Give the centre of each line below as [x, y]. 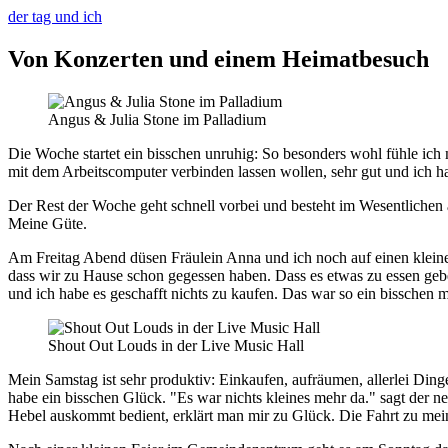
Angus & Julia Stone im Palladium [157, 119]
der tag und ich [55, 16]
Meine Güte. [47, 223]
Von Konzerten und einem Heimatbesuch [218, 58]
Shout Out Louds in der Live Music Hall [176, 345]
